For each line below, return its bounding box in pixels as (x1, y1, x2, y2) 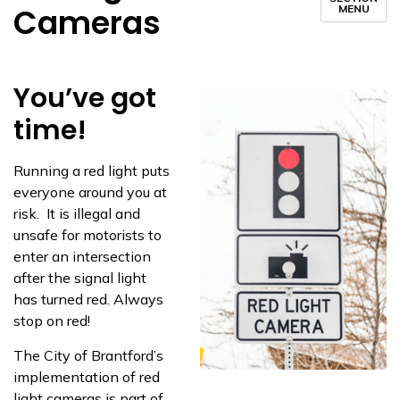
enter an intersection (13, 247, 151, 265)
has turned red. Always (13, 290, 163, 308)
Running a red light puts (13, 162, 170, 179)
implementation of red (13, 368, 160, 386)
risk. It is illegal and (13, 204, 140, 222)
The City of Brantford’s (13, 346, 163, 364)
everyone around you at (13, 183, 167, 201)
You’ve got (13, 79, 156, 117)
